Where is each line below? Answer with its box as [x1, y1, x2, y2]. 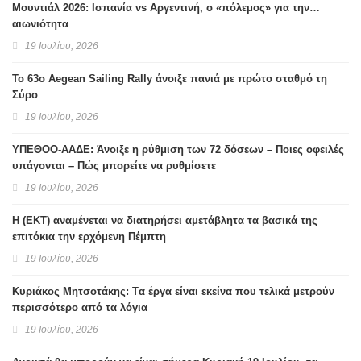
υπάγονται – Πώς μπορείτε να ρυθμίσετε [12, 160, 216, 172]
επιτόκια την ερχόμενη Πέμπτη [12, 230, 166, 243]
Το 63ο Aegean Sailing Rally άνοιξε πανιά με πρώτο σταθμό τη [12, 73, 327, 85]
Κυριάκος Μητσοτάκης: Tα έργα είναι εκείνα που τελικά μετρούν [12, 285, 334, 298]
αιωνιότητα [12, 18, 68, 31]
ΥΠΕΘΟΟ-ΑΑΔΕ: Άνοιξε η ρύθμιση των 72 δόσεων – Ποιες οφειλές [12, 143, 344, 156]
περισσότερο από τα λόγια [12, 301, 147, 314]
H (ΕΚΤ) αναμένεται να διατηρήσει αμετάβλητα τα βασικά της [12, 214, 317, 227]
